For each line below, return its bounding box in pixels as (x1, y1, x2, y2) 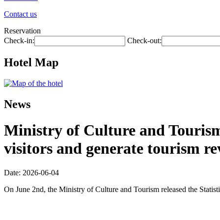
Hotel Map (4, 55, 58, 69)
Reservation (4, 27, 41, 35)
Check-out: (127, 36, 162, 45)
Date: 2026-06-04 (4, 168, 59, 177)
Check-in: (4, 36, 34, 45)
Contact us (4, 10, 37, 18)
